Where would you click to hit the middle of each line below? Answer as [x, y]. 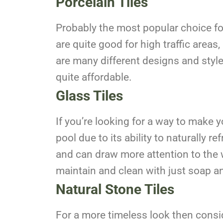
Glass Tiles [89, 96]
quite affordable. [94, 77]
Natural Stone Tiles [115, 189]
